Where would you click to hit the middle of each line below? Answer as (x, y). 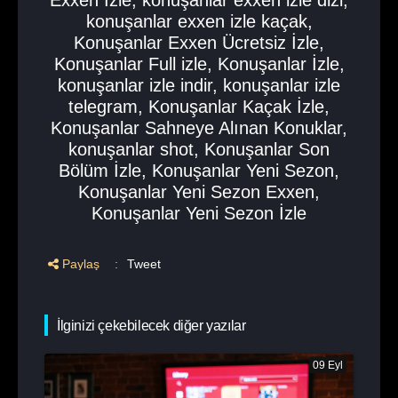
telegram (103, 107)
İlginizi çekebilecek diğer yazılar (151, 326)
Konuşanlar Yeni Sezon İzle (199, 213)
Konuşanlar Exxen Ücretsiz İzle (196, 43)
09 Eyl (328, 365)
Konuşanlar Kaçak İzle (236, 107)
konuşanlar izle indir (135, 85)
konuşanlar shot (131, 149)
